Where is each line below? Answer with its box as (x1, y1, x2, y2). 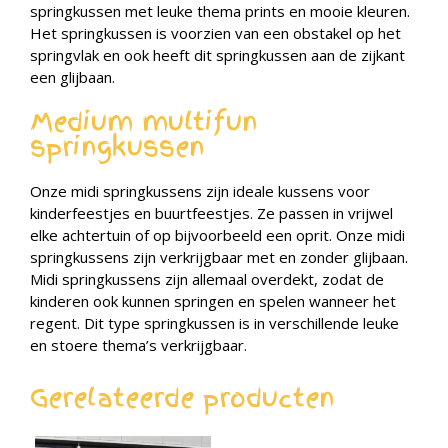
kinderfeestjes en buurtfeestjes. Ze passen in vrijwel (30, 203, 393, 224)
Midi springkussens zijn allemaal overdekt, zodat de (30, 269, 384, 290)
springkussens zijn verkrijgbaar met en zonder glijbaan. (30, 247, 408, 268)
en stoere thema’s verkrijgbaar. (30, 335, 247, 356)
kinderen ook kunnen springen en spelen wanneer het (30, 291, 396, 312)
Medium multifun (30, 104, 258, 141)
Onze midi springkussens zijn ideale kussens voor (30, 181, 370, 202)
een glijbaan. (30, 66, 115, 87)
